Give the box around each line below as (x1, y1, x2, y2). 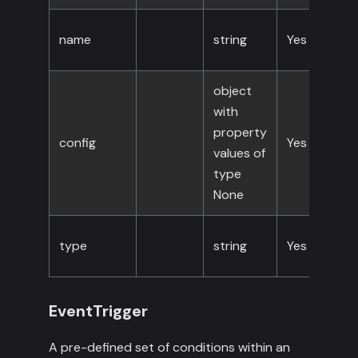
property (213, 124, 267, 141)
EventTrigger (48, 300, 148, 322)
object (213, 82, 252, 100)
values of (213, 145, 265, 162)
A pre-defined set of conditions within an (48, 339, 290, 356)
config (58, 134, 96, 152)
